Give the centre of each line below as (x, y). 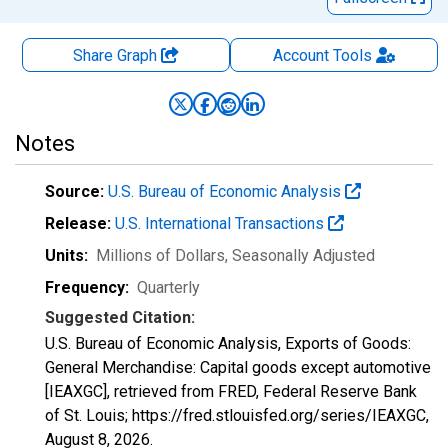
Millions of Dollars (160, 255)
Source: (74, 191)
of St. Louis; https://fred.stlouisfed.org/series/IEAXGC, (237, 415)
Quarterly (168, 287)
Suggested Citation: (120, 317)
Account (300, 55)
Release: (78, 223)
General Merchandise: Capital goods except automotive (238, 367)
